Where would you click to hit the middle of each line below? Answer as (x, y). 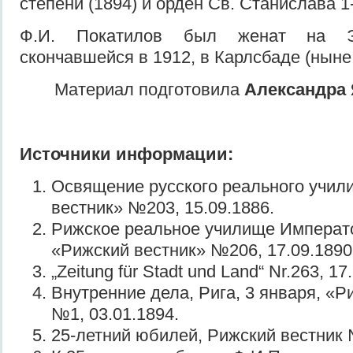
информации (169, 154)
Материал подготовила (149, 89)
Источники (65, 154)
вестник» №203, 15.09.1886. (163, 207)
